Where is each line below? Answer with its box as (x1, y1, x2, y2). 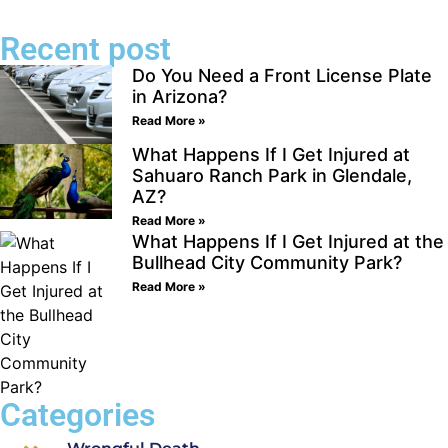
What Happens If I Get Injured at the (132, 231, 444, 253)
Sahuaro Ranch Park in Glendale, (132, 165, 412, 187)
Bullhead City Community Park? (132, 252, 402, 274)
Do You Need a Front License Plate (132, 64, 432, 86)
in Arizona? (132, 85, 227, 107)
